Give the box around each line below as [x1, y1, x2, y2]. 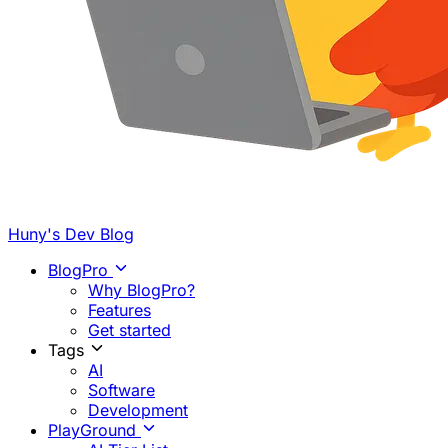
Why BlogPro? [88, 280, 195, 300]
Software [88, 380, 155, 400]
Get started [88, 320, 171, 340]
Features [88, 300, 151, 320]
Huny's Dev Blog [8, 224, 134, 244]
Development [88, 400, 188, 420]
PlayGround [48, 420, 141, 440]
